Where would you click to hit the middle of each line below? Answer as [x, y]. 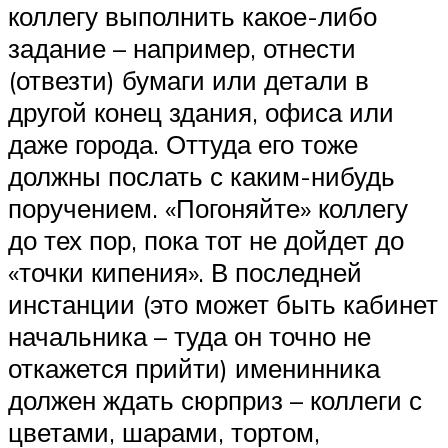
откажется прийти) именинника [194, 367]
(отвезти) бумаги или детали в [188, 79]
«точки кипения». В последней [185, 271]
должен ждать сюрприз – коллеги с [215, 399]
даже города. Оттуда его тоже [183, 143]
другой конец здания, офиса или [201, 111]
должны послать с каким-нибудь [201, 175]
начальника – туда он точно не [189, 335]
